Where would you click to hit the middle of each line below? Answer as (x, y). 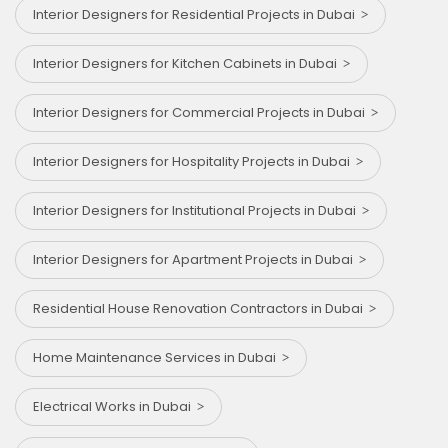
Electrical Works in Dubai (115, 407)
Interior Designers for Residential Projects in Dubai (197, 15)
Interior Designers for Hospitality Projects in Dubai (194, 162)
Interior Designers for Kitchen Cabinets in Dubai (188, 64)
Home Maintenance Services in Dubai (157, 358)
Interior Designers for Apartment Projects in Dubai (196, 260)
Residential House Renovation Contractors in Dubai (201, 309)
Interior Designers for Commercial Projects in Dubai (202, 113)
